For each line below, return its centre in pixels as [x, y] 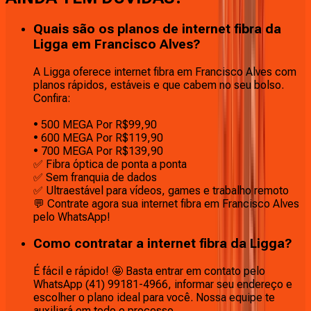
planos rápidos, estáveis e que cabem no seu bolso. [159, 85]
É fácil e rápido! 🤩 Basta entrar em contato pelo [149, 271]
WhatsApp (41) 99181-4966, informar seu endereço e [163, 284]
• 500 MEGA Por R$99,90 [95, 124]
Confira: [52, 98]
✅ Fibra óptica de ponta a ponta [110, 164]
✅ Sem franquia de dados [95, 177]
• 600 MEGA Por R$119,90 [98, 137]
